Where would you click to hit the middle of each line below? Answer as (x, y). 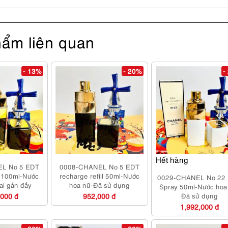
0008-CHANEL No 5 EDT (99, 167)
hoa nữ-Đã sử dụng (99, 185)
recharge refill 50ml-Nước (99, 176)
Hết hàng (172, 160)
